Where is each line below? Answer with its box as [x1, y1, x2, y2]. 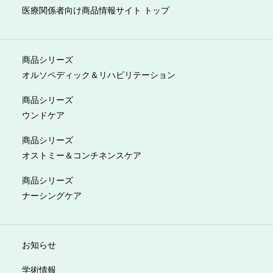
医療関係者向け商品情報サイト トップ [21, 3, 169, 16]
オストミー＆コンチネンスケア [21, 148, 141, 161]
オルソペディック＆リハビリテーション [21, 68, 175, 80]
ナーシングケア [21, 188, 82, 201]
